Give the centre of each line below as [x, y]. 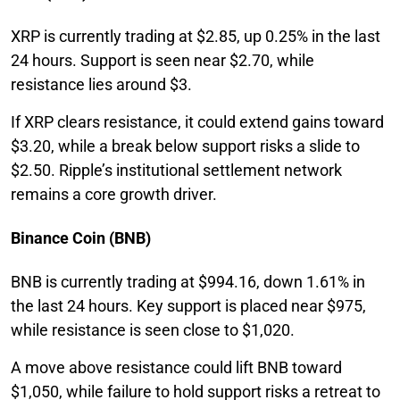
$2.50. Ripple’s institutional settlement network [176, 170]
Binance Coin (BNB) [81, 237]
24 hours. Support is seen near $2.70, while [162, 60]
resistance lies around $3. [101, 84]
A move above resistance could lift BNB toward [176, 367]
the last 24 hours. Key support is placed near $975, [188, 305]
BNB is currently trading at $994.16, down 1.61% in [188, 281]
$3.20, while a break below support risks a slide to [185, 146]
